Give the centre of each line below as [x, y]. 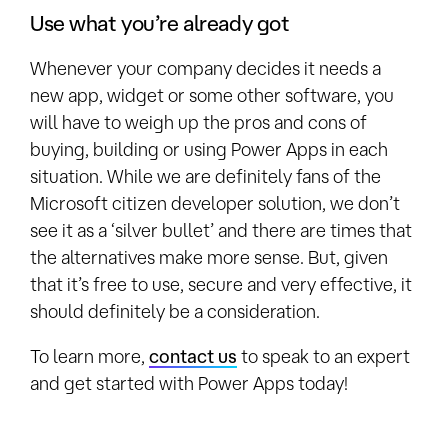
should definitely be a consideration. [175, 310]
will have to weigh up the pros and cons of [198, 121]
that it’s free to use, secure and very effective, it [221, 283]
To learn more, [89, 355]
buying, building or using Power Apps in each [209, 148]
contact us [193, 355]
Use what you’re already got [160, 22]
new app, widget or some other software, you [212, 94]
